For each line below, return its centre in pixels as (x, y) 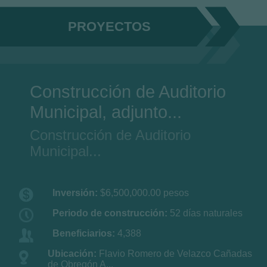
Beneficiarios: (84, 233)
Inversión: (75, 193)
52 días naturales (205, 213)
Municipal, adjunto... (106, 112)
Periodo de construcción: (110, 213)
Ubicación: (72, 254)
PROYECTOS (109, 26)
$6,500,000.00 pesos (143, 193)
